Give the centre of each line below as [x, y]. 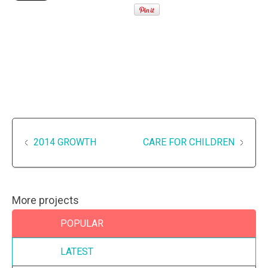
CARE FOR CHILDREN [189, 142]
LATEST [77, 252]
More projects [45, 200]
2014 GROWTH [65, 142]
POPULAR [82, 224]
